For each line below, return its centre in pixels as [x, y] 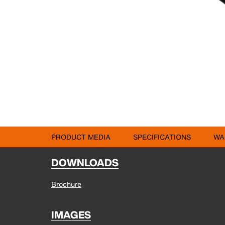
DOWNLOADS [85, 162]
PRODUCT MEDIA [81, 137]
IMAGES [71, 215]
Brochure [66, 184]
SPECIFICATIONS [162, 137]
